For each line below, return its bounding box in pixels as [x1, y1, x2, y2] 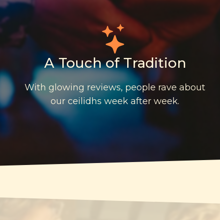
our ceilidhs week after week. [51, 95, 179, 107]
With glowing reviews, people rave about [25, 82, 205, 93]
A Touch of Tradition [44, 54, 186, 71]
